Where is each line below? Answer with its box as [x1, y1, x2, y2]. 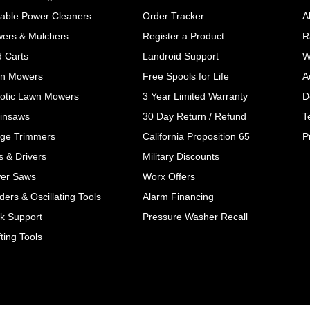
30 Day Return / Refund [142, 111, 246, 122]
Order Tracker [142, 10, 204, 21]
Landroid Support [142, 51, 219, 62]
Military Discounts [142, 151, 219, 162]
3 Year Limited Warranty [142, 91, 248, 102]
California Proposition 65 [142, 131, 250, 142]
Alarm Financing [142, 191, 214, 202]
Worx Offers [142, 171, 195, 182]
